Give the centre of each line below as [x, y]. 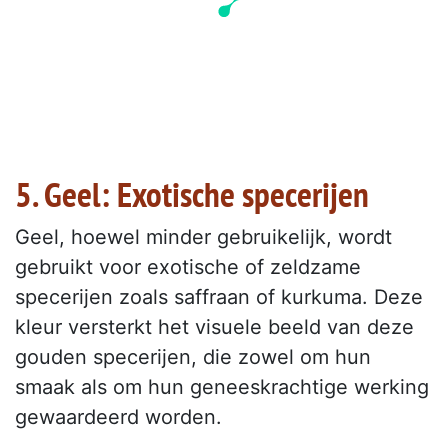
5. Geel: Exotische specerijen [192, 193]
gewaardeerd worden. [118, 416]
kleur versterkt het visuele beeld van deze [214, 326]
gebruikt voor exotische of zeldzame [188, 266]
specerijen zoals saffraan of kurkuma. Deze [219, 296]
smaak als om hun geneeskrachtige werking [222, 386]
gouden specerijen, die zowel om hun [193, 356]
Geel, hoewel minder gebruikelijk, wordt [203, 236]
